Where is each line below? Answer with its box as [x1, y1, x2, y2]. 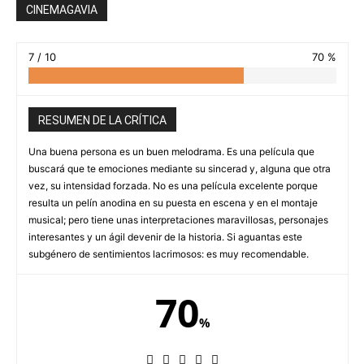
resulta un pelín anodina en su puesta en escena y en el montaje [28, 197, 318, 210]
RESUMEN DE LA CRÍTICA [38, 114, 167, 128]
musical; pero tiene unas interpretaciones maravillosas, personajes [28, 214, 328, 227]
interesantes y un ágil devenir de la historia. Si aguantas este [28, 231, 302, 244]
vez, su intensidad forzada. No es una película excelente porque [28, 180, 318, 193]
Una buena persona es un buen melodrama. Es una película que [28, 145, 314, 158]
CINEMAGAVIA [26, 3, 97, 17]
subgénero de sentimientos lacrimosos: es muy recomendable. [28, 248, 309, 261]
